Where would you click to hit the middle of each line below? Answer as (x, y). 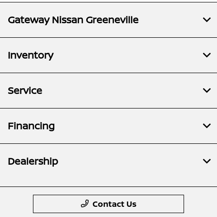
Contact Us (114, 204)
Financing (31, 126)
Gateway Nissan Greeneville (73, 20)
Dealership (33, 161)
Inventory (31, 55)
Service (25, 90)
